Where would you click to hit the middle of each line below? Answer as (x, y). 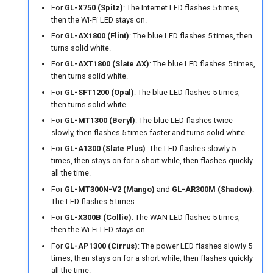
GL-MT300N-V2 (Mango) (109, 189)
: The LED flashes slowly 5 (190, 149)
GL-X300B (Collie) (98, 218)
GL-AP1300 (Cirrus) (101, 246)
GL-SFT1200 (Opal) (99, 92)
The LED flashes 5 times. (94, 201)
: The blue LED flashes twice (184, 121)
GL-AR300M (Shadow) (212, 189)
